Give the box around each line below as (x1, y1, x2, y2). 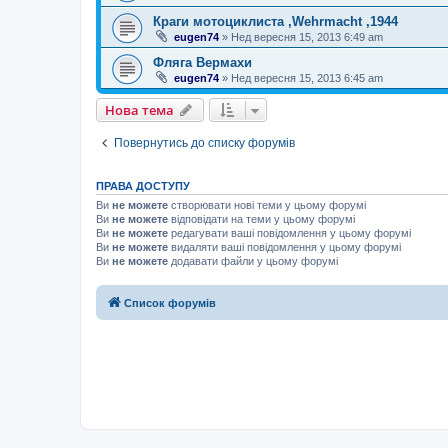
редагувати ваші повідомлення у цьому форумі (168, 227, 411, 239)
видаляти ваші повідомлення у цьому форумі (168, 241, 401, 253)
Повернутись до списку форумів (114, 136, 295, 150)
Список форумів (124, 296, 216, 309)
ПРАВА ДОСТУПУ (96, 180, 190, 192)
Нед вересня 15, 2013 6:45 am (231, 72, 383, 84)
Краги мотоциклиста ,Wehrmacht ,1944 (153, 14, 398, 29)
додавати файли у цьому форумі (168, 255, 338, 267)
